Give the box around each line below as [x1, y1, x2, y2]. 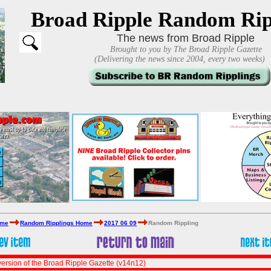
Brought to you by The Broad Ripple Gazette [109, 45, 262, 54]
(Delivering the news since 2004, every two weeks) [94, 54, 265, 64]
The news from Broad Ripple [117, 32, 255, 44]
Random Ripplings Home [20, 220, 93, 226]
